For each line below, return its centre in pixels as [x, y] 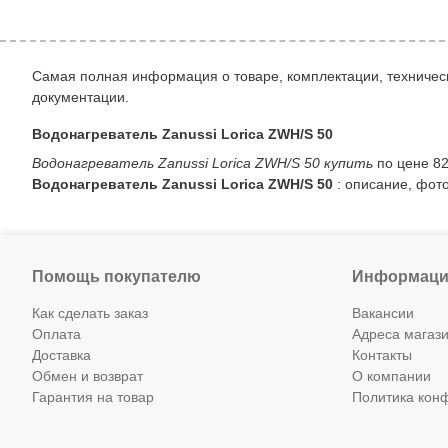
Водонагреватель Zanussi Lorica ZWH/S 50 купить [202, 163]
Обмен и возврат [87, 376]
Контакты [382, 355]
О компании [391, 376]
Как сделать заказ [90, 313]
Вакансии [383, 313]
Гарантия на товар [93, 397]
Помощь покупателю [116, 276]
